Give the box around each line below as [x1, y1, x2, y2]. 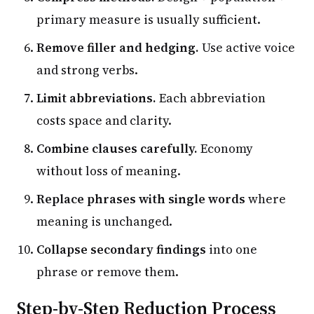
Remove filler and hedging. [36, 39, 199, 56]
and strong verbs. [36, 61, 138, 78]
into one [206, 240, 257, 258]
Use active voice [199, 39, 295, 56]
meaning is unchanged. [36, 212, 172, 230]
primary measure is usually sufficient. [36, 11, 261, 28]
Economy [198, 139, 253, 157]
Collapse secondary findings [36, 240, 206, 258]
